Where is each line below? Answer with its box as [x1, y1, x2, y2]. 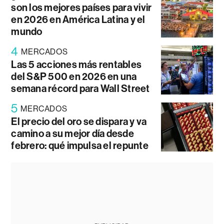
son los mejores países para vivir [11, 1, 152, 14]
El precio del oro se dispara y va [11, 115, 147, 128]
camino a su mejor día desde [11, 127, 134, 140]
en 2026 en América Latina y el [11, 13, 145, 26]
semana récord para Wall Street [11, 82, 150, 95]
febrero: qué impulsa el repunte [11, 139, 148, 152]
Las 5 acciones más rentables [11, 58, 142, 71]
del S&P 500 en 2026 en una [11, 70, 137, 83]
